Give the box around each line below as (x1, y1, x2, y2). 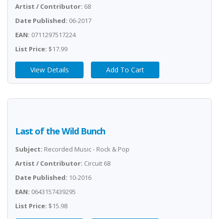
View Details (30, 65, 69, 74)
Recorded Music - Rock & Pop (43, 145, 130, 153)
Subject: (15, 145, 43, 153)
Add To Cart (106, 65, 144, 74)
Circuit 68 (83, 159, 110, 168)
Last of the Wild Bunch (15, 125, 105, 137)
